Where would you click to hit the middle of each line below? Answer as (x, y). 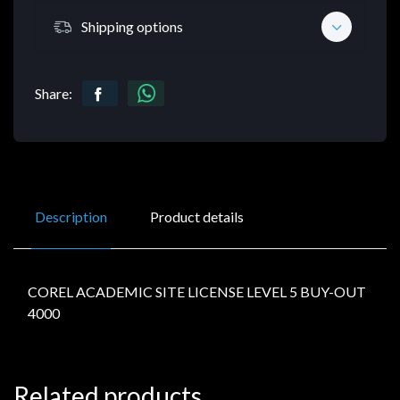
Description (71, 217)
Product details (197, 217)
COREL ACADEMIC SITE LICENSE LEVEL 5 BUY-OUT (197, 292)
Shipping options (132, 26)
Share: (54, 94)
